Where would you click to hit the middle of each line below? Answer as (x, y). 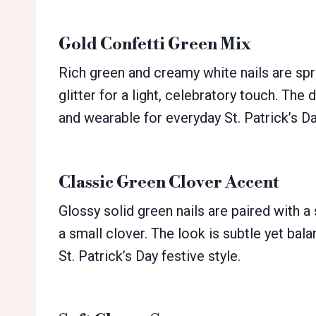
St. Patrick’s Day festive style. (150, 256)
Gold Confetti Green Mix (155, 45)
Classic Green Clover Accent (169, 183)
